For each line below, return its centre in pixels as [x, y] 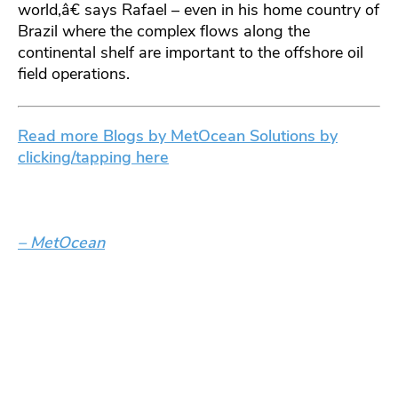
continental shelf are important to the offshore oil [191, 52]
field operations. [80, 73]
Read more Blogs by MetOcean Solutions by [178, 135]
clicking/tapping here [93, 157]
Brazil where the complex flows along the [164, 31]
